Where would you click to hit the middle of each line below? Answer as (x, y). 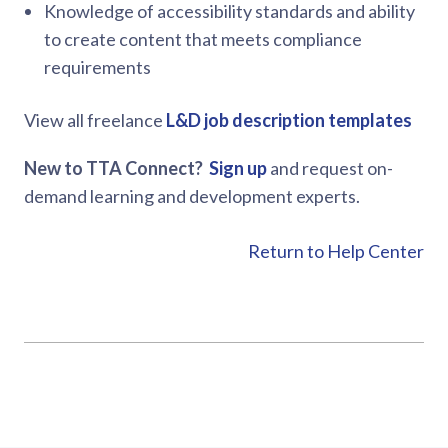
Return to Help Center (336, 251)
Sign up (238, 168)
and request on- (330, 168)
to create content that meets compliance (203, 39)
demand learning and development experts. (192, 196)
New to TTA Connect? (116, 168)
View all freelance (93, 120)
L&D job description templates (289, 120)
